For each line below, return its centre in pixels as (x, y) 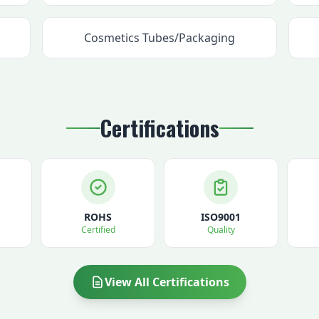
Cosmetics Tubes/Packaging (159, 38)
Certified (98, 230)
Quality (221, 230)
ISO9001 (221, 217)
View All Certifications (167, 282)
